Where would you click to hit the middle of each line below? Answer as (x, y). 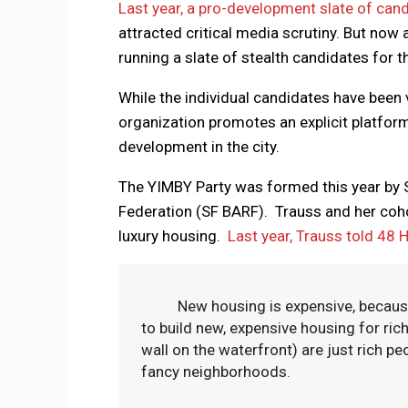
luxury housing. (173, 236)
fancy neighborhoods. (216, 372)
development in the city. (199, 147)
